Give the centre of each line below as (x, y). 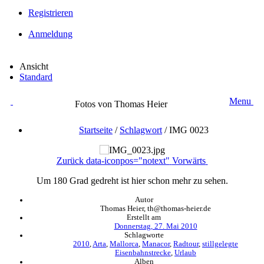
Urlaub (185, 253)
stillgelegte (220, 244)
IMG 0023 (189, 130)
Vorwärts (189, 160)
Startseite (96, 130)
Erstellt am (144, 217)
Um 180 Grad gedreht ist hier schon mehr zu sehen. (132, 180)
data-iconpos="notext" (128, 160)
